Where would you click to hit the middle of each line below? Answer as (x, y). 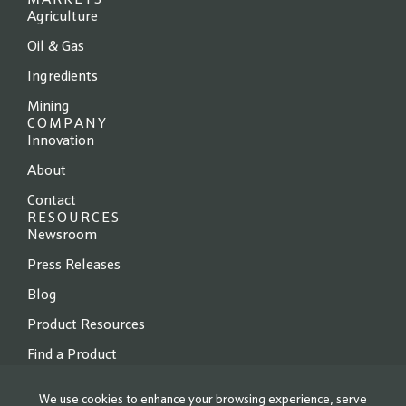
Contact (52, 201)
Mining (48, 107)
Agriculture (63, 17)
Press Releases (74, 266)
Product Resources (86, 325)
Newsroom (62, 236)
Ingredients (63, 77)
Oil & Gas (56, 47)
